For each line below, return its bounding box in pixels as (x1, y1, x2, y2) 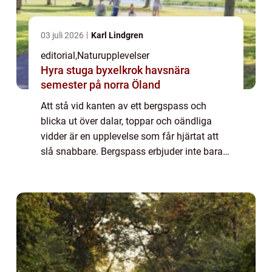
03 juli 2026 (41, 30, 86, 41)
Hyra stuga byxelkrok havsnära (41, 64, 145, 77)
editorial (41, 50, 75, 62)
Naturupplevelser (77, 50, 149, 62)
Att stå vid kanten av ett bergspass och (41, 100, 206, 112)
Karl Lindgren (91, 30, 143, 41)
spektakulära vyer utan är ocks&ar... (41, 161, 192, 173)
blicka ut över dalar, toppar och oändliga (41, 115, 212, 127)
